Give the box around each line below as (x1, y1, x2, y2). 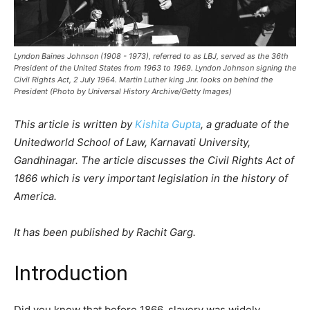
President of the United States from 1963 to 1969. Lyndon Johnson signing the (14, 62, 296, 73)
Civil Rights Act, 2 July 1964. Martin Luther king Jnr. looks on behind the (14, 74, 273, 84)
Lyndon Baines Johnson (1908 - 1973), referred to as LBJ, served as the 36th (14, 51, 289, 61)
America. (14, 189, 57, 203)
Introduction (14, 260, 133, 285)
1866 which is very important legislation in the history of (14, 171, 288, 185)
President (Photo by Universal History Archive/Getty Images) (14, 86, 232, 96)
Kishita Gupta (135, 117, 201, 131)
